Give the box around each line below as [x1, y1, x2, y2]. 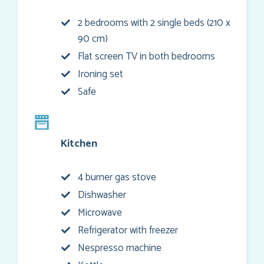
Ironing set [78, 66, 123, 83]
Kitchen [60, 135, 97, 153]
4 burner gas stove [78, 169, 156, 186]
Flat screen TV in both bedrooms [78, 48, 215, 65]
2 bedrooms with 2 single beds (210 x [78, 15, 230, 32]
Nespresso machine [78, 240, 161, 257]
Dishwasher [78, 187, 126, 204]
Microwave [78, 204, 122, 222]
